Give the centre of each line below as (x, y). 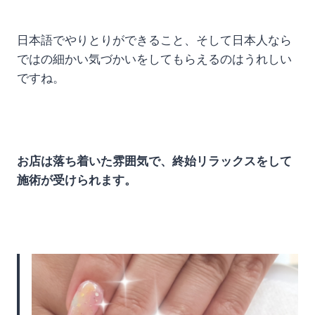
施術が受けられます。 (77, 180)
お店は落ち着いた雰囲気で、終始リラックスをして (154, 161)
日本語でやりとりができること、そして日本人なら (154, 40)
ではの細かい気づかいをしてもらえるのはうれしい (154, 59)
